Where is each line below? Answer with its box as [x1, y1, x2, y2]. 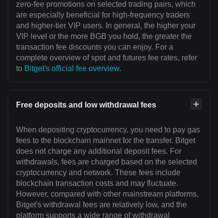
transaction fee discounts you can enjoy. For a [16, 43, 173, 51]
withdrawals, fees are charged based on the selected [16, 158, 197, 166]
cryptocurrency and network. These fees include [16, 168, 181, 177]
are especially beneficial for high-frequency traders [16, 11, 190, 19]
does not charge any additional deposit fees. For [16, 147, 182, 155]
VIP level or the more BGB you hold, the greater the [16, 32, 192, 40]
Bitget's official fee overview [24, 64, 119, 73]
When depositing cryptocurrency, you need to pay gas [16, 126, 200, 134]
